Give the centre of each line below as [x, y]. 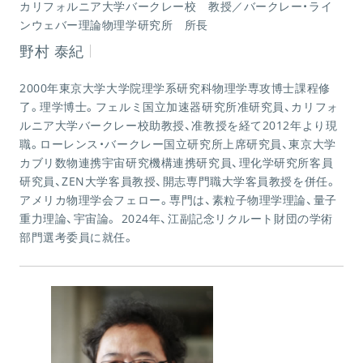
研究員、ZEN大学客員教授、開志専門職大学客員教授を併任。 [178, 181]
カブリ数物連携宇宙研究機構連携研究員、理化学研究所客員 [177, 162]
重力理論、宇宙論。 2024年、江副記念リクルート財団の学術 [176, 218]
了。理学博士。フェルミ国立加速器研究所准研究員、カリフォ [179, 106]
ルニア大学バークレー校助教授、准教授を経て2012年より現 [179, 125]
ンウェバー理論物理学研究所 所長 [114, 24]
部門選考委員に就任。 [77, 237]
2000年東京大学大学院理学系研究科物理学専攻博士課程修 [175, 88]
